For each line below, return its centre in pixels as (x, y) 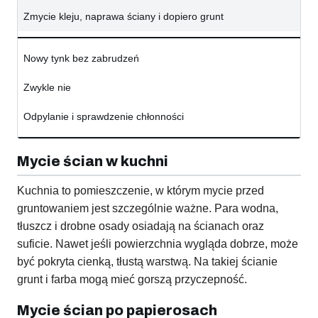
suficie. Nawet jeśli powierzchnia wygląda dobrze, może (158, 244)
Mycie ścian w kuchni (93, 161)
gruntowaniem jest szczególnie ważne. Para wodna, (148, 209)
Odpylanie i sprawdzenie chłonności (104, 117)
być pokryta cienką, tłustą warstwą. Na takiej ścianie (147, 262)
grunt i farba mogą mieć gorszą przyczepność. (132, 280)
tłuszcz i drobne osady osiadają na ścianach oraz (141, 226)
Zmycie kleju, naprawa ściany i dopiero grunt (124, 17)
